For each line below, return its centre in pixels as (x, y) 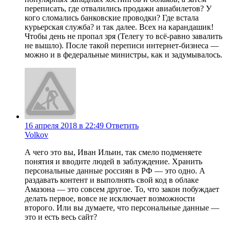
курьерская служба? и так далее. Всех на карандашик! (119, 27)
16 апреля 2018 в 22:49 (64, 125)
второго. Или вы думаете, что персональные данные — (122, 207)
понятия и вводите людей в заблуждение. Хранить (113, 161)
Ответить (122, 125)
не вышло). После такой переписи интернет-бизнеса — (122, 45)
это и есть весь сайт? (61, 217)
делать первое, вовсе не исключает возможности (110, 198)
